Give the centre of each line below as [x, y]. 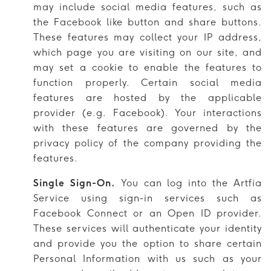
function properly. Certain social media [148, 82]
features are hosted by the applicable [148, 97]
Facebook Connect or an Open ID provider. [148, 213]
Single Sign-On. [74, 183]
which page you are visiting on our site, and [148, 52]
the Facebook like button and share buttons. [148, 22]
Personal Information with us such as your [148, 258]
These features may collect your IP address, [148, 37]
